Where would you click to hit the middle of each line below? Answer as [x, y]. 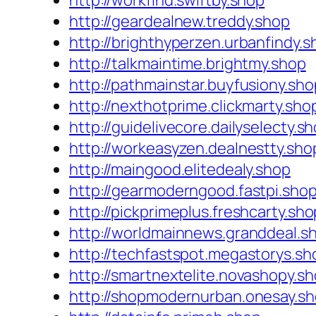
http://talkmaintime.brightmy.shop [188, 64]
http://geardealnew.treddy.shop [180, 22]
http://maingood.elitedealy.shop [180, 170]
